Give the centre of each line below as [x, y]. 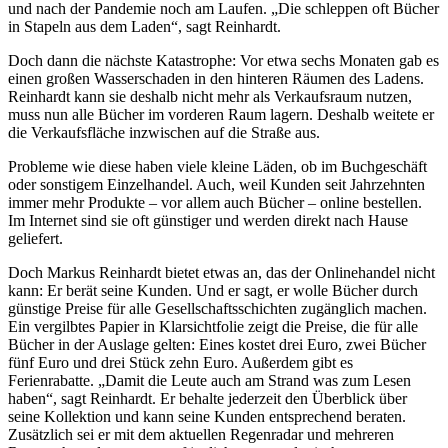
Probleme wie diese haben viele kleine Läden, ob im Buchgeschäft [217, 166]
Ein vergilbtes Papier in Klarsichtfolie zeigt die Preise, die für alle [213, 326]
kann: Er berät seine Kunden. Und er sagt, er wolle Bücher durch [213, 290]
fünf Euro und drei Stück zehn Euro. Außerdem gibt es [180, 362]
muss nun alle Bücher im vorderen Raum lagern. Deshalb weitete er [221, 114]
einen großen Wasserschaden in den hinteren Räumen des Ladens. [216, 78]
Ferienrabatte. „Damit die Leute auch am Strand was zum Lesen [209, 380]
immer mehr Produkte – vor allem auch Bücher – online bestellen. [215, 202]
